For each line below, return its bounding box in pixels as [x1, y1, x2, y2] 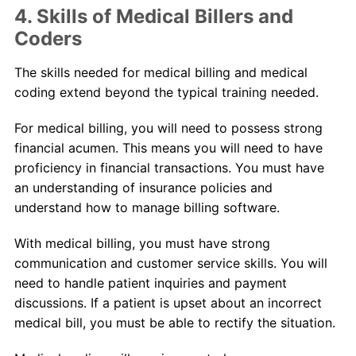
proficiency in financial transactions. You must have [14, 160, 324, 176]
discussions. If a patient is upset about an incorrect [14, 295, 322, 311]
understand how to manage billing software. [14, 199, 280, 216]
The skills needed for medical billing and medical [14, 64, 308, 81]
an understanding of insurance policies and [14, 180, 273, 196]
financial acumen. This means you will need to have [14, 140, 323, 157]
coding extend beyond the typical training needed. [14, 84, 319, 101]
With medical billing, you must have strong [14, 235, 270, 252]
